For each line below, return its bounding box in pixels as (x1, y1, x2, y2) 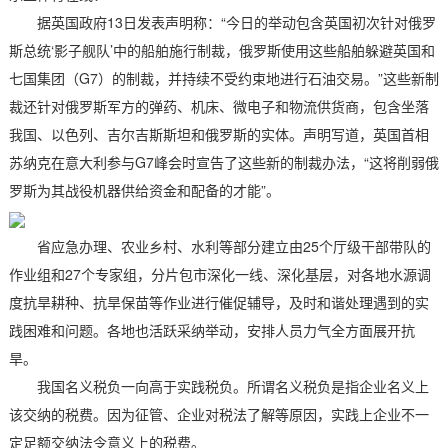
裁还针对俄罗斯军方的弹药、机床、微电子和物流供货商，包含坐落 (8, 95, 429, 116)
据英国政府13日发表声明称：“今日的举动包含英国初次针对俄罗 (8, 11, 436, 32)
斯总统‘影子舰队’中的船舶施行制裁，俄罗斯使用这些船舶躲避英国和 (8, 39, 435, 60)
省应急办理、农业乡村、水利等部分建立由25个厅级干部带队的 (8, 235, 431, 256)
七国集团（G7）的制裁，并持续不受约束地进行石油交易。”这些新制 (8, 67, 439, 88)
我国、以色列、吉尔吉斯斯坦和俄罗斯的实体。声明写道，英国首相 (8, 123, 429, 144)
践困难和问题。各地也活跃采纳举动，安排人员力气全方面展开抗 (8, 319, 415, 340)
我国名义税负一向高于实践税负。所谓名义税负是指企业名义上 (8, 375, 429, 396)
